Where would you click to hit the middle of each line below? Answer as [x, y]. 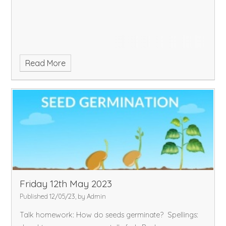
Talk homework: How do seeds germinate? [93, 215]
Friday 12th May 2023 [66, 183]
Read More [45, 63]
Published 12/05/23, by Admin [63, 196]
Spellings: [183, 215]
